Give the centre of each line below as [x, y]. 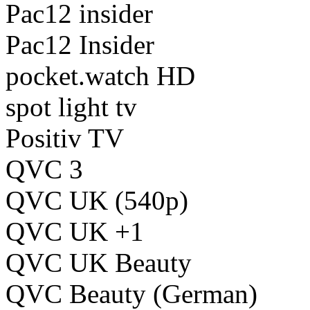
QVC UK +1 [75, 232]
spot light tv [71, 107]
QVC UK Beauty [99, 263]
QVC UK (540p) [97, 201]
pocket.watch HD [100, 76]
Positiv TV [65, 138]
